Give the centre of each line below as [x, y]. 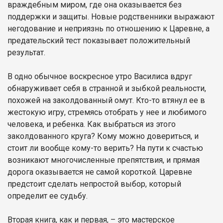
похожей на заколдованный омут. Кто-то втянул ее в [106, 100]
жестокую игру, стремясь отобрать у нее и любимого [107, 112]
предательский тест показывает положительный [99, 40]
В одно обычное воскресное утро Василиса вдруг [100, 76]
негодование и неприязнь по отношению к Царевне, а [109, 28]
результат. [26, 52]
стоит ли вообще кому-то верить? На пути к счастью [105, 148]
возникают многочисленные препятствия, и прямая [104, 160]
